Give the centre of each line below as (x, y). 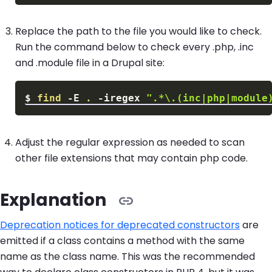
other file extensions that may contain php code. (131, 158)
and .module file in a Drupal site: (90, 63)
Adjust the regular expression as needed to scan (130, 142)
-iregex (119, 98)
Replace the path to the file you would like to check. (138, 32)
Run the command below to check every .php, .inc (134, 47)
